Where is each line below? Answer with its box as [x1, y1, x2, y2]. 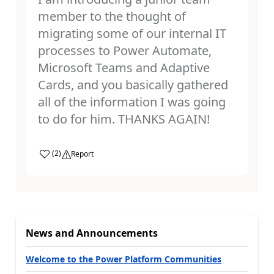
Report [71, 148, 94, 159]
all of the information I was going [38, 93, 226, 110]
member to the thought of [38, 7, 186, 24]
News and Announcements [26, 226, 158, 240]
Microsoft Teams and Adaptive [38, 59, 210, 76]
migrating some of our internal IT [38, 24, 226, 42]
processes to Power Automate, [38, 42, 212, 59]
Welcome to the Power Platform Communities [26, 253, 221, 265]
